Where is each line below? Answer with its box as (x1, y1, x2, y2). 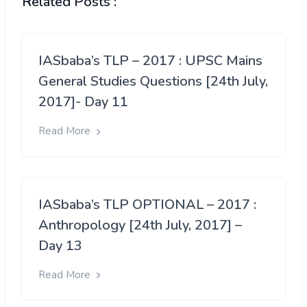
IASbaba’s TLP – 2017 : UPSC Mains (38, 51, 262, 71)
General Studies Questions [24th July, (38, 72, 268, 91)
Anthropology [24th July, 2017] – (38, 215, 242, 234)
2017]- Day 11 (38, 93, 128, 112)
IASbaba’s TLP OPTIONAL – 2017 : (38, 195, 256, 214)
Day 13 (38, 236, 82, 255)
